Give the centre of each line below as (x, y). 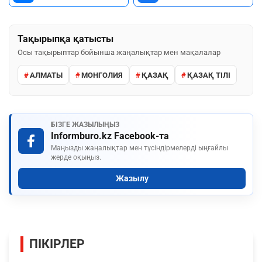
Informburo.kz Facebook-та (110, 136)
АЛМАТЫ (46, 75)
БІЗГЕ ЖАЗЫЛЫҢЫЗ (85, 125)
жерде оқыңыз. (76, 158)
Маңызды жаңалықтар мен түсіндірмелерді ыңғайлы (139, 148)
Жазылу (132, 179)
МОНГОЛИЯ (102, 75)
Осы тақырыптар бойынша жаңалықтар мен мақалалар (119, 53)
